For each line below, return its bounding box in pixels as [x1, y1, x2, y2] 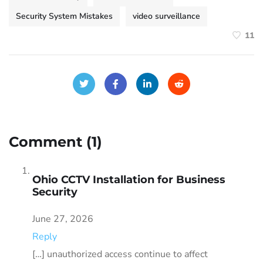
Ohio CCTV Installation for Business [32, 173, 225, 186]
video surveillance [133, 10, 200, 22]
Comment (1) [9, 133, 102, 150]
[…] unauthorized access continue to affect [32, 247, 208, 261]
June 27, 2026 [32, 212, 93, 225]
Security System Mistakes [16, 10, 113, 22]
